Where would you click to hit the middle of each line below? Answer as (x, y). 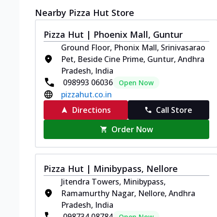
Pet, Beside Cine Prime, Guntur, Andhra (133, 59)
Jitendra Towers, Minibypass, (113, 181)
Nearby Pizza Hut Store (85, 12)
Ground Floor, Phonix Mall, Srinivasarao (133, 47)
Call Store (174, 110)
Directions (91, 110)
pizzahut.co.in (86, 94)
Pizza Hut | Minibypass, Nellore (111, 168)
